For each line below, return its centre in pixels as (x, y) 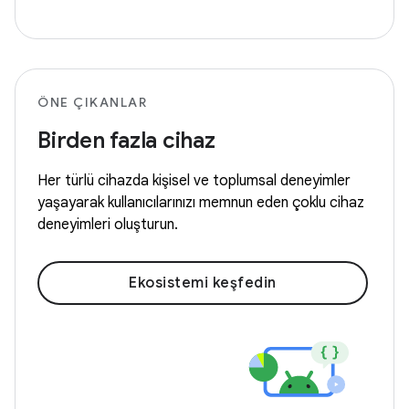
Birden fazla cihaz (126, 141)
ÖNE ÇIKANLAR (92, 102)
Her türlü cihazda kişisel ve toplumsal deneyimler (194, 181)
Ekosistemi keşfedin (203, 283)
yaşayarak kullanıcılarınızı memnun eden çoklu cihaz (201, 203)
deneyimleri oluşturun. (108, 225)
